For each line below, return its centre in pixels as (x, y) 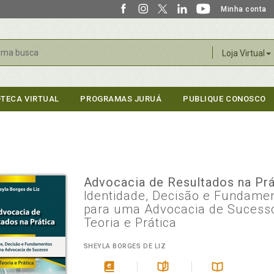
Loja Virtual (243, 53)
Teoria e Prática (130, 223)
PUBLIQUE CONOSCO (224, 99)
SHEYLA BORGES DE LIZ (125, 246)
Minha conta (244, 9)
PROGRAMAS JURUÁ (121, 99)
